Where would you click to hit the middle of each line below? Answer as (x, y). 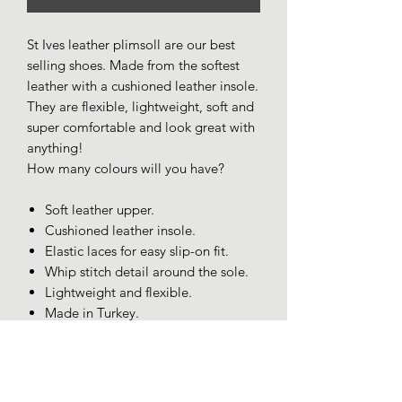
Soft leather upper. (100, 210)
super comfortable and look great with (141, 127)
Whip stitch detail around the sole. (147, 272)
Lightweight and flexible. (118, 293)
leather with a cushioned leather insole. (143, 86)
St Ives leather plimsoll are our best (131, 45)
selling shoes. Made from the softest (133, 66)
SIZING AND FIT (76, 354)
